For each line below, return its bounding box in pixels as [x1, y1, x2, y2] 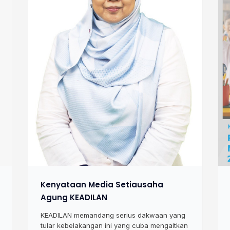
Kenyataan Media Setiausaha [40, 179, 163, 190]
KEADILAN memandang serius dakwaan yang [40, 211, 185, 220]
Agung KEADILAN [40, 192, 107, 203]
